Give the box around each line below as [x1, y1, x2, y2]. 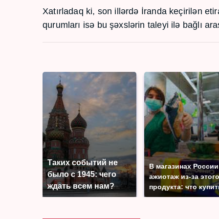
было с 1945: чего [47, 170, 116, 179]
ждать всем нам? [47, 182, 114, 191]
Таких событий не [47, 158, 118, 167]
